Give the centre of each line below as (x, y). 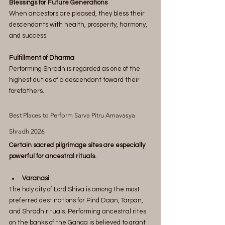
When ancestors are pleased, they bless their (78, 13)
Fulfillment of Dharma (42, 58)
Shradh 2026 (27, 131)
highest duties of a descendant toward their (75, 80)
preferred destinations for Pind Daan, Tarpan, (77, 200)
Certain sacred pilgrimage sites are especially (78, 145)
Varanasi (36, 178)
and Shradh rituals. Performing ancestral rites (78, 211)
